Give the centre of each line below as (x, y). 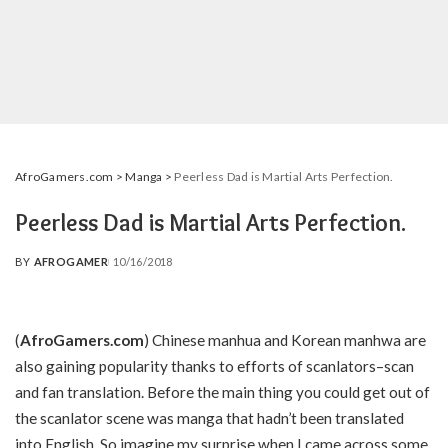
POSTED (38, 269)
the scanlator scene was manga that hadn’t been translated (209, 418)
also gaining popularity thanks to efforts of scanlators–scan (214, 366)
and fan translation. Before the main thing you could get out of (222, 392)
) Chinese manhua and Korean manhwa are (285, 340)
